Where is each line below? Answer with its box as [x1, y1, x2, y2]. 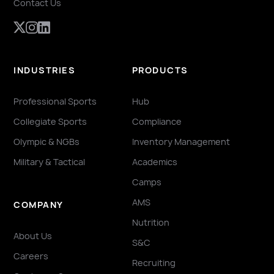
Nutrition [131, 216, 169, 228]
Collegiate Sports [13, 115, 87, 127]
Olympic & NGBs [13, 135, 80, 147]
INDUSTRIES [13, 64, 76, 76]
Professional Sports [13, 95, 97, 107]
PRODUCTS [131, 64, 188, 76]
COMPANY [13, 198, 64, 210]
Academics [131, 155, 177, 168]
